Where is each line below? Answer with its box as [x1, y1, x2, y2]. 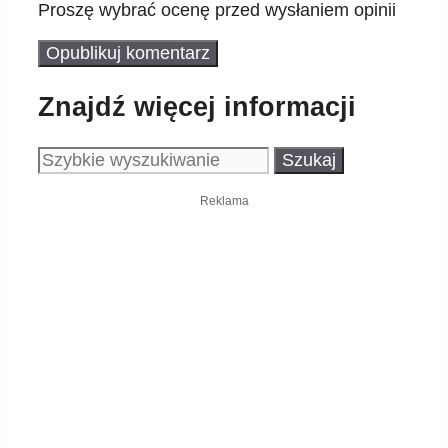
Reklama [199, 194, 249, 209]
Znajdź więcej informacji [38, 91, 356, 122]
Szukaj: [37, 147, 93, 167]
